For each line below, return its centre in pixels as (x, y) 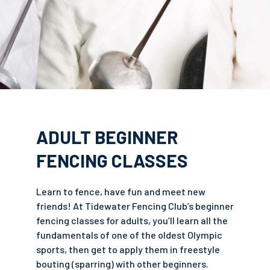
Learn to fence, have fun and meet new (121, 191)
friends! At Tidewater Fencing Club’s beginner (135, 206)
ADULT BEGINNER (107, 137)
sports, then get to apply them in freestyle (128, 249)
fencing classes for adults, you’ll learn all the (132, 220)
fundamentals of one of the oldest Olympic (129, 235)
